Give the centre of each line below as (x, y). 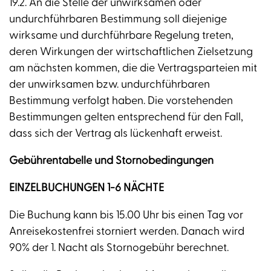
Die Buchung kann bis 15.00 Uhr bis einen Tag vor (126, 215)
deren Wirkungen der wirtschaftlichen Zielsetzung (131, 52)
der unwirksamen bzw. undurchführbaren (109, 85)
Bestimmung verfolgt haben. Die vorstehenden (121, 101)
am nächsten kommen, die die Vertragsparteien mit (133, 68)
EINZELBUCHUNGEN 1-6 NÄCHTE (87, 188)
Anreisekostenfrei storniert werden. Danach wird (127, 232)
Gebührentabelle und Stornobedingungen (111, 161)
